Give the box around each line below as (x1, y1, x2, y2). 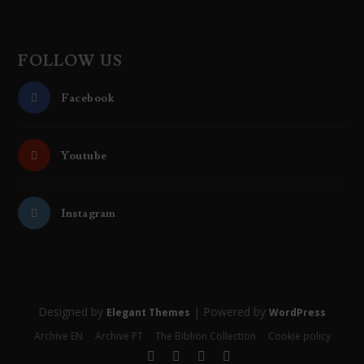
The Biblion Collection (154, 329, 256, 344)
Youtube (61, 148, 107, 163)
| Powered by (190, 303, 269, 319)
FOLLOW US (18, 50, 123, 71)
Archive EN (33, 329, 83, 344)
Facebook (61, 90, 115, 106)
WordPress (269, 305, 326, 319)
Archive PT (94, 329, 143, 344)
